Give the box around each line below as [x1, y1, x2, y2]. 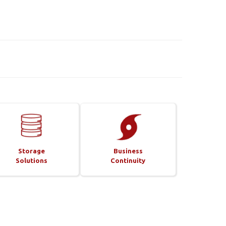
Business [113, 147, 143, 154]
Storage [18, 147, 45, 154]
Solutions [16, 156, 48, 164]
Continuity [110, 156, 146, 164]
